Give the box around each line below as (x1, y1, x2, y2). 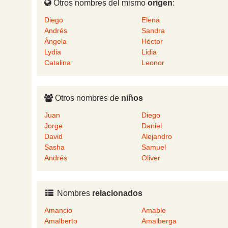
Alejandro (141, 132, 172, 141)
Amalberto (44, 217, 77, 225)
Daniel (141, 122, 162, 130)
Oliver (141, 154, 160, 162)
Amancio (44, 206, 72, 215)
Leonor (141, 59, 164, 67)
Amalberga (141, 217, 177, 225)
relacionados (92, 189, 142, 198)
